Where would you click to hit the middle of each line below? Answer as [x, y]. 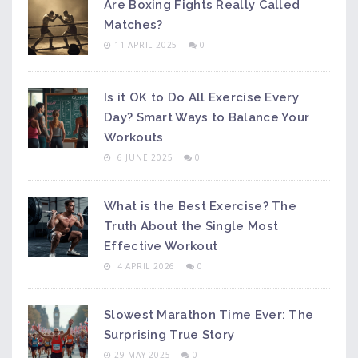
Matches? [133, 25]
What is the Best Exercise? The [201, 206]
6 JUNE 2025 [145, 157]
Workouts [134, 137]
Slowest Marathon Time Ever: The [209, 315]
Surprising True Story [169, 335]
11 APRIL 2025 [147, 45]
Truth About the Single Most [191, 226]
